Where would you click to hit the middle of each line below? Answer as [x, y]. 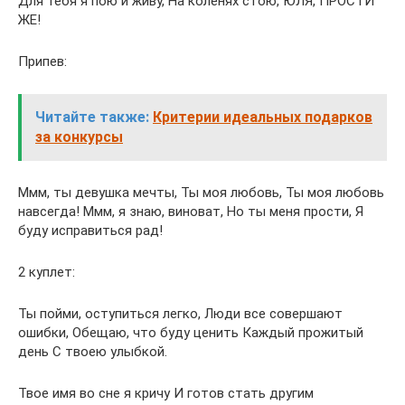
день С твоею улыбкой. [93, 352]
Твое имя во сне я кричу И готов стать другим [166, 393]
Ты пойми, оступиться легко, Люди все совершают [180, 314]
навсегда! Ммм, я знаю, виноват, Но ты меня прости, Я [191, 212]
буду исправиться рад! [90, 231]
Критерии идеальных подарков [263, 117]
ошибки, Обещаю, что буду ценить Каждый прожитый [191, 333]
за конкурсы [79, 137]
